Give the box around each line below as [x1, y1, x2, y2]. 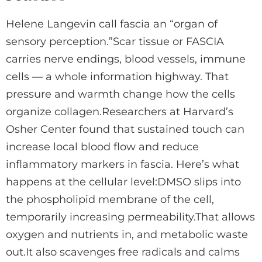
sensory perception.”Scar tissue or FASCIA [6, 35, 224, 49]
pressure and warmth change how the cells [6, 88, 235, 101]
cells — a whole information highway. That [6, 70, 229, 84]
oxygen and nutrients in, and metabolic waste [6, 228, 248, 242]
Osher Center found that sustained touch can [6, 123, 244, 136]
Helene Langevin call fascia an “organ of [6, 18, 218, 31]
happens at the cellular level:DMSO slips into [6, 175, 241, 189]
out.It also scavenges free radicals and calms [6, 246, 240, 259]
